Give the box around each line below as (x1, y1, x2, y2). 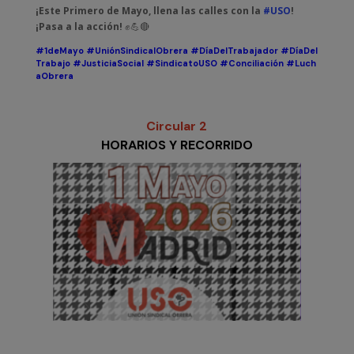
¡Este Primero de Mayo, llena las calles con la (35, 4, 263, 17)
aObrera (35, 70, 73, 81)
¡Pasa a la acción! (35, 20, 125, 33)
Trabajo (35, 58, 70, 69)
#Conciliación (219, 58, 284, 69)
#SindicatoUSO (145, 58, 217, 69)
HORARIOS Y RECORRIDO (100, 137, 253, 153)
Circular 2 (146, 118, 208, 134)
